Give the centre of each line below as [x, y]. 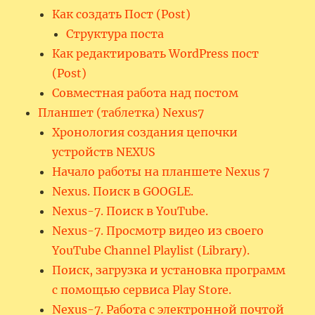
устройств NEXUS [104, 152]
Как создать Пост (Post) [122, 14]
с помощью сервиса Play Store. [142, 289]
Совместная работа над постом [146, 92]
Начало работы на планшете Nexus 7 [161, 171]
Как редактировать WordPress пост [156, 53]
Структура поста [115, 33]
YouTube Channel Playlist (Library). [151, 250]
